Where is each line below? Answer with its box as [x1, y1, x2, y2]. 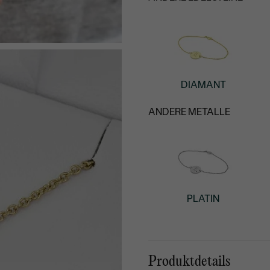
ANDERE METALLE [148, 106, 231, 118]
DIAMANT [180, 78, 226, 90]
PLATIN [187, 193, 220, 205]
